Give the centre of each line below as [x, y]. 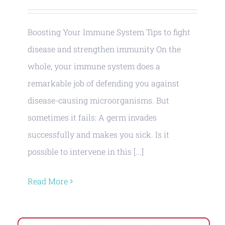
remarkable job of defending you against [103, 83]
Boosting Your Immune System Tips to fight [109, 32]
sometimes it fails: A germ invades [92, 117]
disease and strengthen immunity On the [104, 49]
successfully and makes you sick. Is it [98, 134]
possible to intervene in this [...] [86, 151]
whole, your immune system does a [94, 66]
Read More [48, 181]
